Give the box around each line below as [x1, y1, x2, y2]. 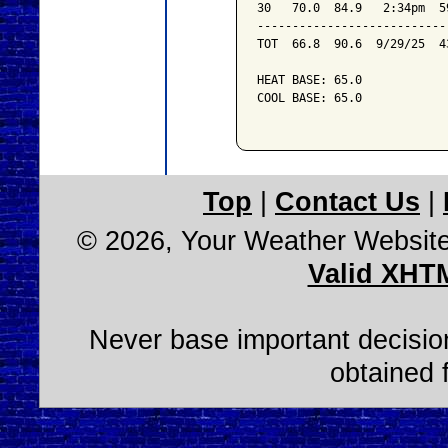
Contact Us [275, 187, 420, 218]
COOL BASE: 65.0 [256, 91, 362, 106]
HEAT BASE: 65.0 [256, 73, 362, 88]
